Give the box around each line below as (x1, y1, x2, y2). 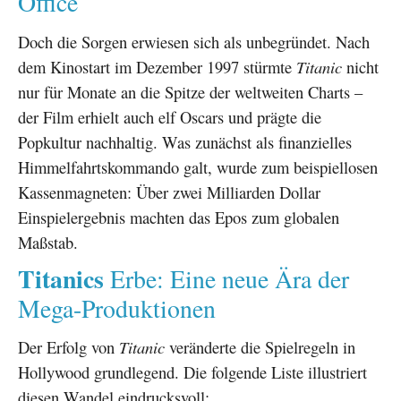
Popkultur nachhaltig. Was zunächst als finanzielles (18, 130, 352, 153)
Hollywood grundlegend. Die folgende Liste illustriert (18, 361, 367, 384)
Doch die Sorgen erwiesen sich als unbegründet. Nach (18, 30, 370, 53)
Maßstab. (18, 230, 78, 253)
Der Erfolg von (18, 336, 119, 359)
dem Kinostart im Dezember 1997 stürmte (18, 55, 296, 78)
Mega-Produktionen (18, 291, 216, 325)
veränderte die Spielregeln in (165, 336, 355, 359)
